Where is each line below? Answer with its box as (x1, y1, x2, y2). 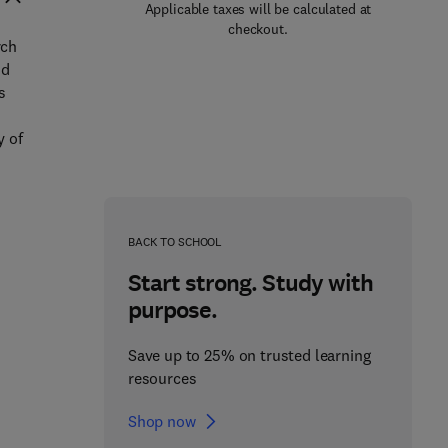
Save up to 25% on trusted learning (127, 345, 371, 365)
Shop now (127, 411, 196, 431)
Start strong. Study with (127, 267, 373, 299)
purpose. (127, 294, 218, 326)
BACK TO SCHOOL (127, 234, 223, 249)
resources (127, 368, 197, 388)
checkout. (228, 20, 288, 38)
